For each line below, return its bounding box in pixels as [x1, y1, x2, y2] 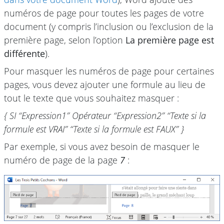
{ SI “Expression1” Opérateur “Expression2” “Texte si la [4, 109, 206, 122]
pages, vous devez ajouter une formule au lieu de [4, 78, 205, 91]
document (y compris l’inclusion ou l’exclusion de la [4, 20, 213, 33]
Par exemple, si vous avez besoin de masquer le [4, 140, 199, 153]
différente [4, 47, 45, 60]
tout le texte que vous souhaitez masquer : [4, 92, 179, 104]
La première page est [125, 34, 214, 46]
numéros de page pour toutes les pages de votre [4, 7, 204, 19]
